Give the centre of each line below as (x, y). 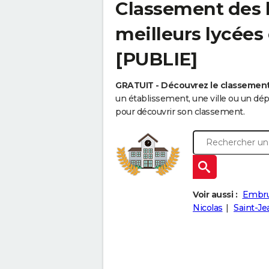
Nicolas (208, 208)
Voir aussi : (215, 195)
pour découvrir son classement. (180, 112)
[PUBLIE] (156, 59)
